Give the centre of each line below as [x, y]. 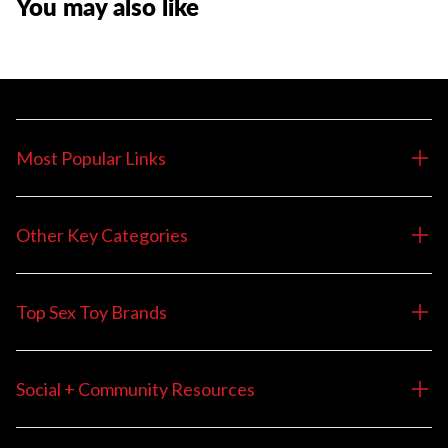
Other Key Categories [102, 235]
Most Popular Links [91, 158]
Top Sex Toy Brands [91, 312]
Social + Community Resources [135, 389]
